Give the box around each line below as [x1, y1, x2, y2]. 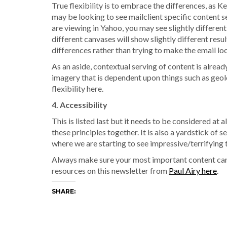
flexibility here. [52, 83, 103, 93]
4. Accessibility [52, 99, 107, 109]
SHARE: [52, 187, 75, 195]
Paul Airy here [169, 165, 217, 175]
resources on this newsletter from [52, 165, 169, 175]
